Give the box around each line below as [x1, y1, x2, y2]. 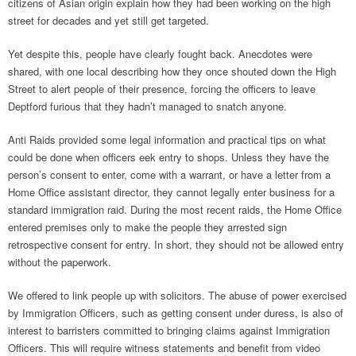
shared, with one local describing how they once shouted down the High [8, 64, 336, 79]
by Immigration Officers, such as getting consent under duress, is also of [8, 305, 343, 320]
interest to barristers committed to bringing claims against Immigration [8, 323, 330, 338]
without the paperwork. [8, 254, 111, 269]
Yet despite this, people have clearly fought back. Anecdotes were [8, 46, 312, 61]
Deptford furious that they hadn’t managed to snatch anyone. [8, 99, 287, 114]
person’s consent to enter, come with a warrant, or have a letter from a [8, 167, 331, 182]
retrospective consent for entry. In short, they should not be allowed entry [8, 237, 344, 252]
